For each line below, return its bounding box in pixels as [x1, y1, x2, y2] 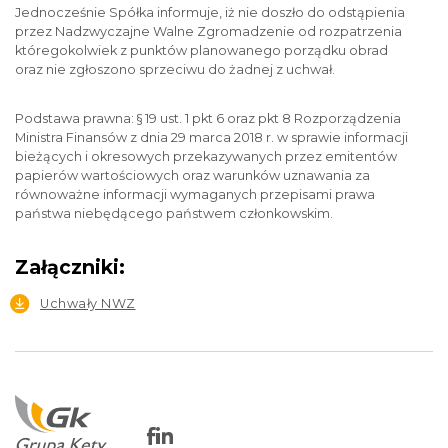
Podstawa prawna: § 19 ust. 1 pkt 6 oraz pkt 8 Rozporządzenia [15, 111, 401, 126]
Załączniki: [15, 255, 125, 279]
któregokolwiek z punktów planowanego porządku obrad [15, 43, 388, 58]
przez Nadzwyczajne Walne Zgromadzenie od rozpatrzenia [15, 24, 402, 39]
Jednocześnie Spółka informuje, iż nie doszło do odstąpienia [15, 5, 405, 20]
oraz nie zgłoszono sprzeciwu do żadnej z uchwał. [15, 62, 335, 77]
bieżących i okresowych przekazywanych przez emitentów [15, 149, 397, 164]
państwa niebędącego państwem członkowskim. [15, 206, 333, 221]
